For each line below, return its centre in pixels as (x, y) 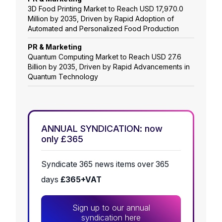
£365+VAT (81, 180)
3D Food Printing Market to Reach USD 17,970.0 (106, 9)
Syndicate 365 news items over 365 (105, 165)
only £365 (62, 139)
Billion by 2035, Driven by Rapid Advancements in (109, 67)
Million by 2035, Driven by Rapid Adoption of (101, 19)
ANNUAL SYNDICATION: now (102, 129)
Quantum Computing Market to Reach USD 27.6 (105, 57)
